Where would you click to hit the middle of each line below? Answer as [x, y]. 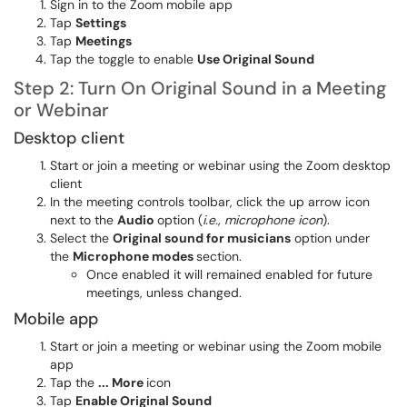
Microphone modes [134, 256]
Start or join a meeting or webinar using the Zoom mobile [216, 346]
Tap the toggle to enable [124, 59]
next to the [84, 220]
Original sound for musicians [202, 238]
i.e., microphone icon [263, 220]
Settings [101, 23]
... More [122, 382]
